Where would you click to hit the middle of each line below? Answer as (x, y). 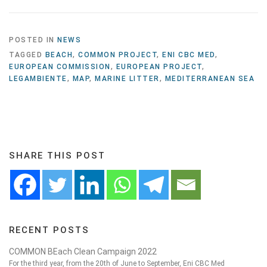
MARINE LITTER (127, 78)
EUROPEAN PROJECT (159, 66)
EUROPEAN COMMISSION (60, 66)
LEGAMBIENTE (38, 78)
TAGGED (27, 55)
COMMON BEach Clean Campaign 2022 (83, 251)
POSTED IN (33, 40)
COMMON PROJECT (117, 55)
